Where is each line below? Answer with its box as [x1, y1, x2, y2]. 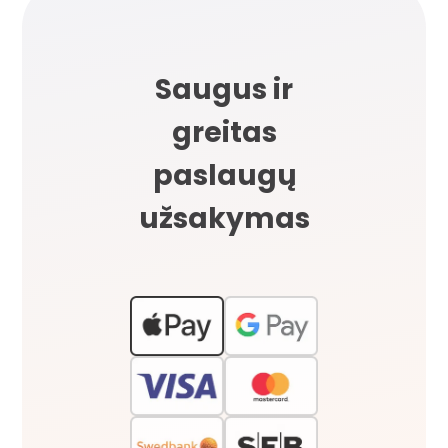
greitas [171, 111, 277, 152]
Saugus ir [155, 68, 293, 109]
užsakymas [138, 197, 310, 238]
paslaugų [152, 154, 296, 195]
